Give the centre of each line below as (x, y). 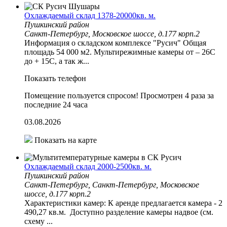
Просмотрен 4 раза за (177, 95)
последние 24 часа (56, 104)
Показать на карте (65, 140)
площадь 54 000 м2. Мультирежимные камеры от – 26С (120, 52)
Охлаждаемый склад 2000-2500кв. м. (88, 166)
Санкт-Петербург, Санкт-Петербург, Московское (112, 184)
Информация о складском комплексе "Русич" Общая (115, 43)
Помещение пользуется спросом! (81, 95)
